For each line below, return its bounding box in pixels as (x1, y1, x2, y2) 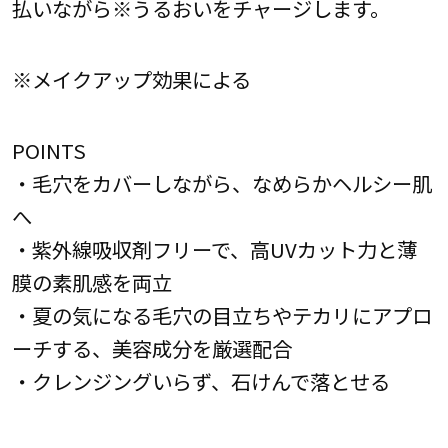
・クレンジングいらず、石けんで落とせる (11, 366, 390, 397)
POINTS (11, 135, 86, 166)
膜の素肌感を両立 (11, 267, 172, 298)
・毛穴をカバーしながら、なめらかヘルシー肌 (11, 168, 432, 199)
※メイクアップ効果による (11, 63, 251, 94)
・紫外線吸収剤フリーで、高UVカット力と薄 (11, 234, 417, 265)
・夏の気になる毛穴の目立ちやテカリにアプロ (11, 300, 432, 331)
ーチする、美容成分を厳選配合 (11, 333, 292, 364)
